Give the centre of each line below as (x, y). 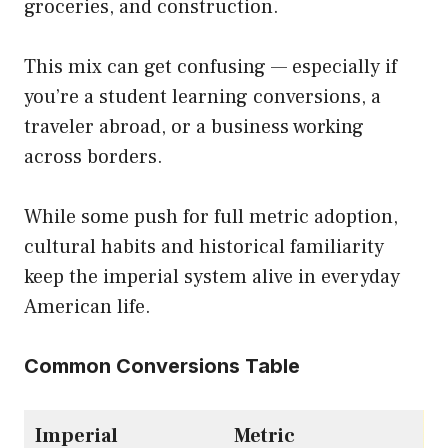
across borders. (93, 157)
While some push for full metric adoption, (211, 217)
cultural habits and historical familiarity (204, 247)
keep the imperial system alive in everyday (212, 277)
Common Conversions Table (162, 366)
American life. (87, 307)
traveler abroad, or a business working (194, 127)
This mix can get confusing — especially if (210, 67)
